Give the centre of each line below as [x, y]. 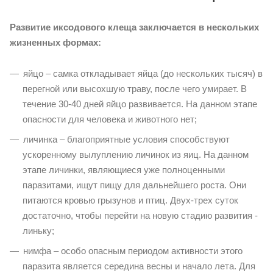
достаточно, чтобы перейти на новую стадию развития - [140, 215]
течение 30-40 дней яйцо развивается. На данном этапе [140, 104]
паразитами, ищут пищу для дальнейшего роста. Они [134, 185]
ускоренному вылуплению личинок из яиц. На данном [136, 154]
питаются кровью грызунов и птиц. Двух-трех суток [130, 200]
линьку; [38, 230]
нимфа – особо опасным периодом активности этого [133, 250]
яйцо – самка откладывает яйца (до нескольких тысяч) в [143, 73]
